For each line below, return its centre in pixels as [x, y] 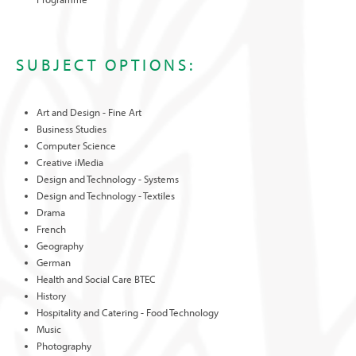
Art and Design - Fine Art [89, 112]
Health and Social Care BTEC [97, 279]
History [52, 296]
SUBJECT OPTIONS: [106, 64]
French [52, 229]
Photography [64, 346]
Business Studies [72, 129]
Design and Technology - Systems [108, 179]
